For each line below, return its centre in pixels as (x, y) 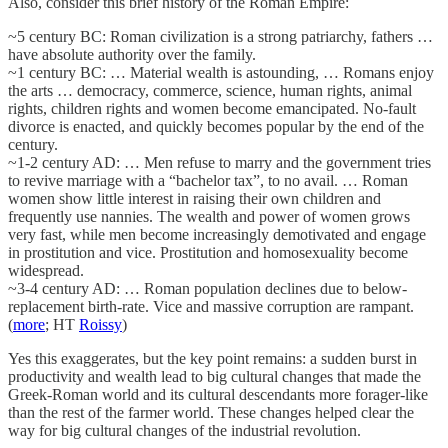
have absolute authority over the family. (132, 54)
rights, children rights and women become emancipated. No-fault (212, 108)
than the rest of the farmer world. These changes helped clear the (211, 412)
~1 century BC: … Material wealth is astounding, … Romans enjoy (221, 72)
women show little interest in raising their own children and (194, 198)
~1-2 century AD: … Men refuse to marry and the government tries (219, 162)
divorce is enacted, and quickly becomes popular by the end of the (216, 126)
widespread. (46, 270)
